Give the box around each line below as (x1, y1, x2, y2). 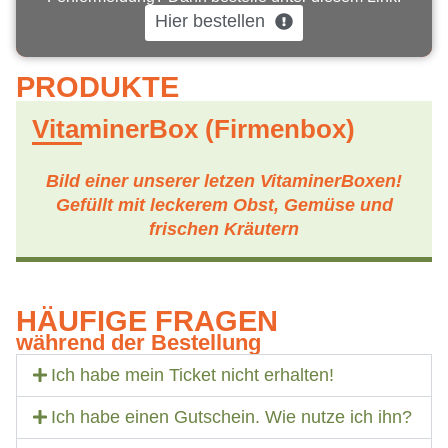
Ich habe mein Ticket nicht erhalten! (51, 365, 335, 386)
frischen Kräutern (149, 219, 299, 240)
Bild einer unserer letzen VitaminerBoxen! (46, 171, 402, 192)
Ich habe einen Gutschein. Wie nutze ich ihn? (51, 407, 413, 428)
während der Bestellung (16, 330, 261, 356)
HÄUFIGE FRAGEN (16, 305, 278, 338)
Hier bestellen (155, 10, 266, 31)
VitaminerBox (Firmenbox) (32, 115, 355, 144)
